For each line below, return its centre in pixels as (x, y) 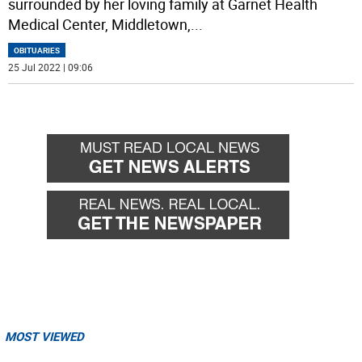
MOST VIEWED (44, 337)
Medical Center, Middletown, (100, 25)
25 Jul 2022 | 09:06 (51, 67)
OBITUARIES (37, 51)
